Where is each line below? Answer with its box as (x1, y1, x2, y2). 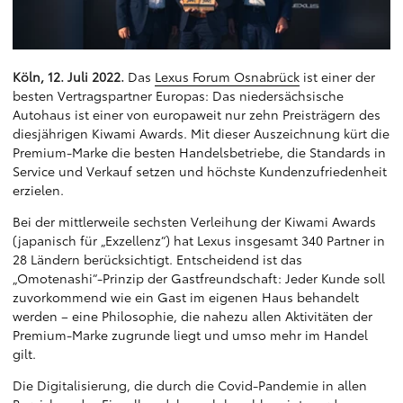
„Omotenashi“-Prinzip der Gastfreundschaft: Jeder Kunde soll (13, 269, 385, 287)
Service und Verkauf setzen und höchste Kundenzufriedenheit (13, 162, 387, 180)
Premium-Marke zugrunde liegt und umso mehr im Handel (13, 326, 368, 344)
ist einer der (300, 67, 375, 85)
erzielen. (13, 181, 64, 199)
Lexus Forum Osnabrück (155, 67, 300, 85)
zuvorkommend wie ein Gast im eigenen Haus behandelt (13, 288, 359, 306)
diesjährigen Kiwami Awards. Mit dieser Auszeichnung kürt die (13, 124, 390, 142)
